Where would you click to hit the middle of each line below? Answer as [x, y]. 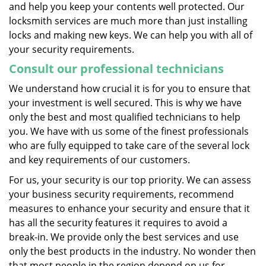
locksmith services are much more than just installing [128, 21]
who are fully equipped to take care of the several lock [129, 145]
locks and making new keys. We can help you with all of [131, 35]
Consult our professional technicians [116, 69]
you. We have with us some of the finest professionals [129, 131]
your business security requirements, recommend [121, 194]
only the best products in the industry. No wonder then [132, 251]
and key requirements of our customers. [99, 160]
